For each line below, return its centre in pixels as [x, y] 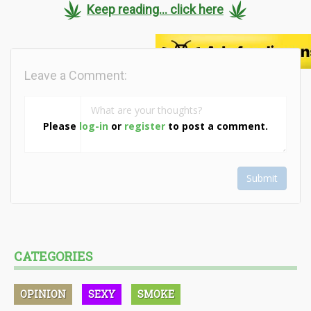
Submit [262, 178]
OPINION [43, 294]
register [145, 126]
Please [61, 126]
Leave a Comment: [76, 76]
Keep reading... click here [155, 9]
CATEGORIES [53, 257]
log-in [94, 126]
